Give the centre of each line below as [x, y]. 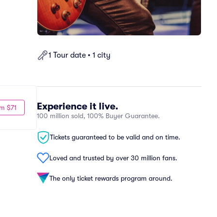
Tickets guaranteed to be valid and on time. [115, 137]
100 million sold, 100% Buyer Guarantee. [98, 116]
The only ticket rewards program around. [111, 178]
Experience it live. [77, 106]
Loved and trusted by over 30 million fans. [113, 158]
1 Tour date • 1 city [79, 55]
